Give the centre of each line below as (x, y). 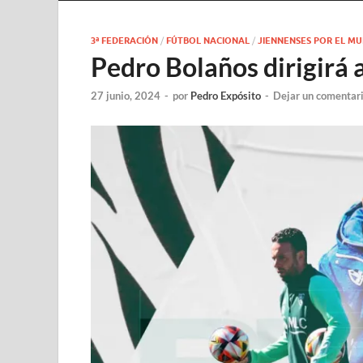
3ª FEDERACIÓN (124, 40)
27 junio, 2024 (126, 95)
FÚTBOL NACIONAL (208, 40)
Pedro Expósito (226, 95)
